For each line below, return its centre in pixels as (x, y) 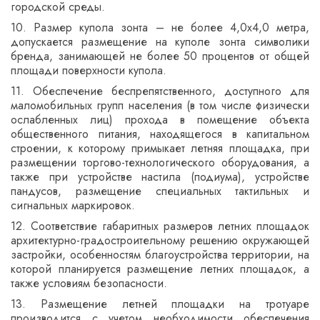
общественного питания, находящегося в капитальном (160, 134)
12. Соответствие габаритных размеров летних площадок (160, 226)
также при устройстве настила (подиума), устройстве (160, 177)
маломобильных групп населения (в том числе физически (160, 105)
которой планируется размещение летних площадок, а (160, 269)
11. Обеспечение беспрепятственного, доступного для (160, 91)
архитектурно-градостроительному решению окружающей (160, 240)
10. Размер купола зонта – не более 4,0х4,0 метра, (160, 27)
